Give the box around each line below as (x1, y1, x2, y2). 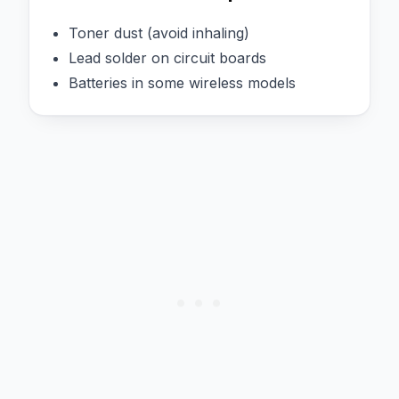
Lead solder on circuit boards (69, 48, 266, 67)
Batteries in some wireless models (69, 73, 296, 92)
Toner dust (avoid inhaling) (69, 23, 249, 42)
